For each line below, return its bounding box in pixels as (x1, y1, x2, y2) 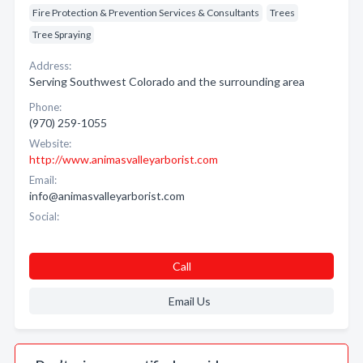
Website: (29, 137, 71, 150)
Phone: (29, 100, 62, 113)
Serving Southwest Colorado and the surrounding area (29, 75, 305, 88)
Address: (29, 59, 71, 72)
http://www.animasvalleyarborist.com (29, 152, 218, 166)
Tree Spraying (32, 28, 91, 41)
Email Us (168, 294, 211, 308)
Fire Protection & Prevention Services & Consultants (32, 6, 259, 19)
